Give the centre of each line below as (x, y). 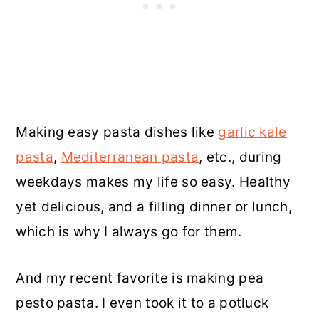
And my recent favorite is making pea (140, 278)
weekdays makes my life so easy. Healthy (153, 182)
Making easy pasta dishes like (117, 132)
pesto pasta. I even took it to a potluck (142, 303)
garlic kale (252, 132)
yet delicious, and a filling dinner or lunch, (154, 207)
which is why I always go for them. (129, 232)
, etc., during (240, 157)
